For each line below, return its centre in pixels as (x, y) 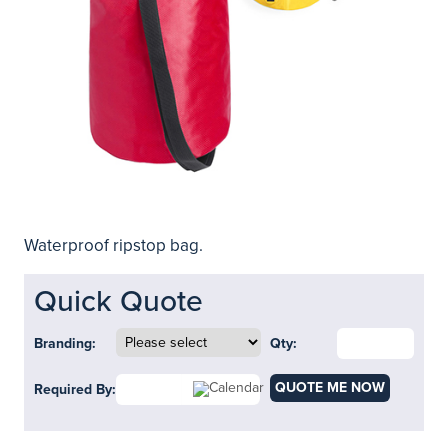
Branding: (65, 343)
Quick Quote (118, 301)
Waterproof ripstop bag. (113, 245)
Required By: (75, 389)
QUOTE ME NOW (329, 387)
